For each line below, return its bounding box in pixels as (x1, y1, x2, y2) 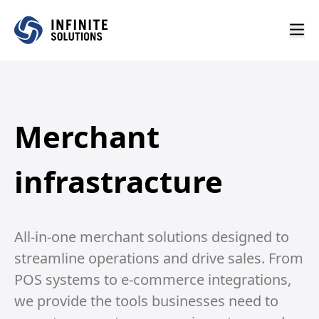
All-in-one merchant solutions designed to (14, 227, 289, 246)
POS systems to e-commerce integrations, (14, 270, 291, 289)
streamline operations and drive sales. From (14, 249, 303, 268)
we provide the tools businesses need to (14, 291, 278, 310)
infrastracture (14, 161, 223, 202)
